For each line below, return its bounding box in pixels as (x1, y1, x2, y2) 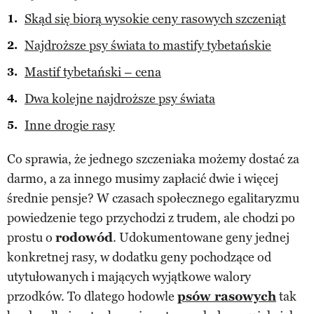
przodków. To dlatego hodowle (7, 288, 177, 304)
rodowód (55, 229, 113, 245)
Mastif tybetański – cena (25, 64, 161, 80)
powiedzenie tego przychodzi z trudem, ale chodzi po (7, 210, 295, 226)
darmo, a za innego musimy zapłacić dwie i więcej (7, 170, 278, 186)
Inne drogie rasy (25, 117, 115, 133)
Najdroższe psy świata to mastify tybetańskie (25, 37, 271, 53)
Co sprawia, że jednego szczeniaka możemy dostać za (7, 151, 299, 167)
